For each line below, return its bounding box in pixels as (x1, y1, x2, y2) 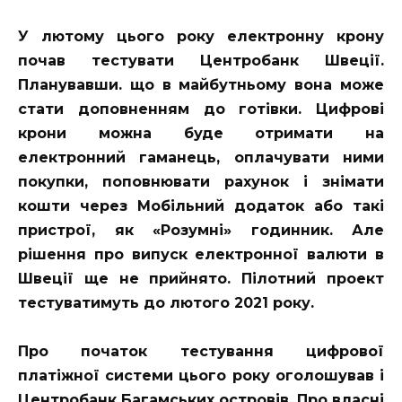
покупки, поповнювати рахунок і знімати (18, 172, 384, 190)
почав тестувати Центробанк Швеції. (18, 51, 384, 69)
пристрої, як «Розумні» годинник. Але (18, 221, 384, 239)
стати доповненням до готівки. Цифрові (18, 100, 384, 118)
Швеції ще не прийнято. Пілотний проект (18, 269, 384, 287)
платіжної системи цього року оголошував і (18, 366, 384, 384)
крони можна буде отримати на (18, 124, 384, 142)
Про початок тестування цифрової (18, 342, 384, 360)
